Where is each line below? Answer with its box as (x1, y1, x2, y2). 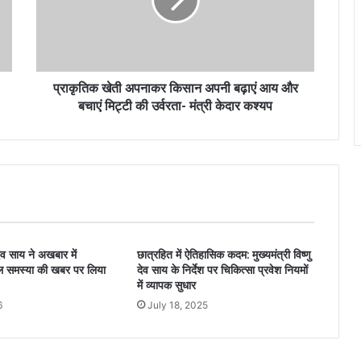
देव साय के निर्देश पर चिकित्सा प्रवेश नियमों (136, 263, 308, 278)
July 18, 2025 (147, 299, 208, 312)
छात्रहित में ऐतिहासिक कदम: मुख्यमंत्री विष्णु (136, 247, 311, 263)
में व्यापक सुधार (136, 278, 196, 293)
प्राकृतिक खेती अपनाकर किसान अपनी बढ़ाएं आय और (52, 81, 298, 97)
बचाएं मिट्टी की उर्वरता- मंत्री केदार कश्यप (78, 98, 272, 114)
